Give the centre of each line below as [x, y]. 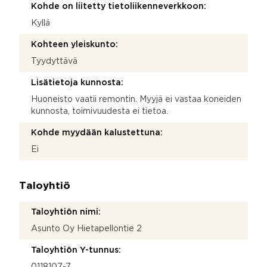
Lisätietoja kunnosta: [77, 83]
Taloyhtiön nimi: [66, 212]
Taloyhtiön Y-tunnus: [76, 250]
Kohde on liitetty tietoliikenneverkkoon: [119, 6]
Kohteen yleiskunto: [74, 44]
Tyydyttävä [54, 61]
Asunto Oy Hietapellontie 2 [86, 229]
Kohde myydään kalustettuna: [97, 133]
